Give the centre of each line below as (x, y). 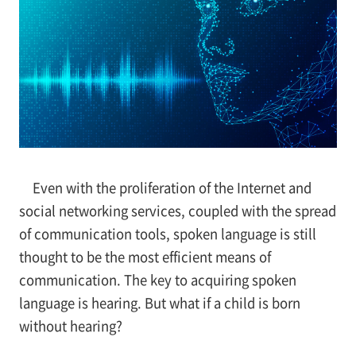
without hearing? (70, 326)
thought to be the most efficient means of (145, 257)
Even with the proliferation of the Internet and (172, 188)
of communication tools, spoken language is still (167, 234)
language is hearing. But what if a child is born (159, 303)
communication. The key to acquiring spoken (157, 280)
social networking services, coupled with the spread (177, 211)
